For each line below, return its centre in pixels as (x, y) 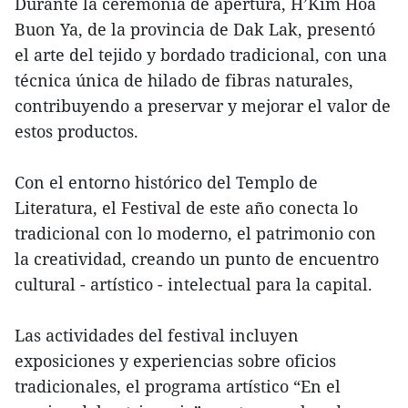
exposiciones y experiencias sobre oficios (175, 361)
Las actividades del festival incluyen (157, 336)
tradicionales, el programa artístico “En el (178, 387)
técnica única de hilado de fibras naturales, (184, 81)
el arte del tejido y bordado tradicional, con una (201, 55)
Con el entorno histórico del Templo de (166, 183)
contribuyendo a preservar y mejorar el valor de (203, 106)
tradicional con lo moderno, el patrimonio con (195, 234)
